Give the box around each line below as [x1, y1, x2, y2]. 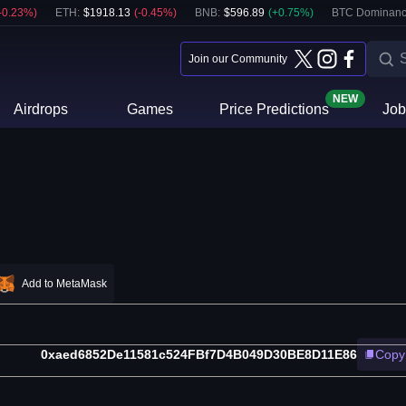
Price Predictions [218, 101, 329, 117]
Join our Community [188, 53, 287, 65]
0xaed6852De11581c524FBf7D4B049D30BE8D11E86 [41, 347, 357, 362]
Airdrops [14, 101, 69, 117]
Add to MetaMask [22, 277, 107, 291]
